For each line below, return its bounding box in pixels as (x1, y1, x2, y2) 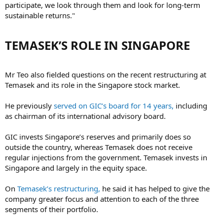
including (174, 100, 207, 110)
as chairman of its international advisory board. (5, 110, 166, 121)
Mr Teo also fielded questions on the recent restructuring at (5, 69, 206, 79)
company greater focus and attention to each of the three (5, 193, 199, 204)
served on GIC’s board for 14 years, (54, 100, 174, 110)
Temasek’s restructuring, (17, 183, 100, 193)
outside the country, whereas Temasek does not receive (5, 142, 192, 152)
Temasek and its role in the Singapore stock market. (5, 79, 180, 90)
